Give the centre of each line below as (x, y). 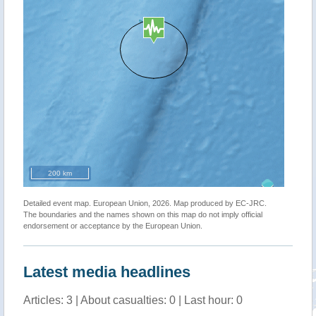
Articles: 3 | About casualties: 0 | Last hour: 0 (133, 300)
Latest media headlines (107, 272)
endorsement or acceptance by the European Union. (113, 226)
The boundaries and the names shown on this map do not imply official (143, 214)
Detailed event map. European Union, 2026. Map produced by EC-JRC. (145, 203)
